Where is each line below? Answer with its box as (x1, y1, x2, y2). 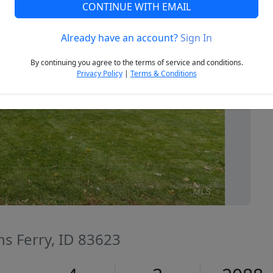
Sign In (180, 31, 212, 45)
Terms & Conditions (130, 68, 197, 79)
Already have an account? (61, 31, 180, 45)
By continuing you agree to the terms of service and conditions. (30, 57, 243, 68)
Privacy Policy (76, 68, 122, 79)
